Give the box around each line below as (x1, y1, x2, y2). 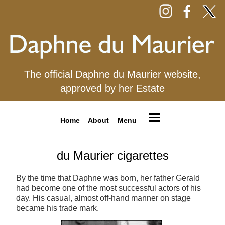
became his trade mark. (16, 204, 99, 213)
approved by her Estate (60, 83, 165, 94)
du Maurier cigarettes (56, 149, 169, 163)
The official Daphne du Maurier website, (24, 69, 201, 80)
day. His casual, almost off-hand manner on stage (16, 194, 191, 203)
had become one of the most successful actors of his (16, 184, 201, 193)
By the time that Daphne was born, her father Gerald (16, 174, 200, 183)
